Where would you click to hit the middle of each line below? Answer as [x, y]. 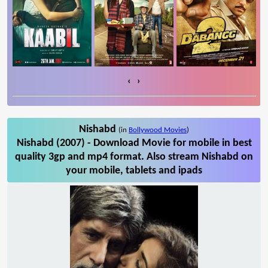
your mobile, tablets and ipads [134, 170]
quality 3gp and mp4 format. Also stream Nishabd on [134, 157]
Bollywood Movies [158, 130]
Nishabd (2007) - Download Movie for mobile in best [134, 143]
